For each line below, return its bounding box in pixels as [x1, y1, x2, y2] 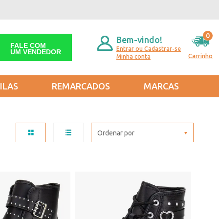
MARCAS [143, 81, 179, 91]
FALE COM [10, 42, 46, 49]
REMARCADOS [52, 81, 110, 91]
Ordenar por [97, 129, 134, 137]
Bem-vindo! [116, 34, 162, 44]
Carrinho [188, 52, 213, 59]
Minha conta [116, 53, 151, 60]
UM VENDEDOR [10, 48, 62, 56]
